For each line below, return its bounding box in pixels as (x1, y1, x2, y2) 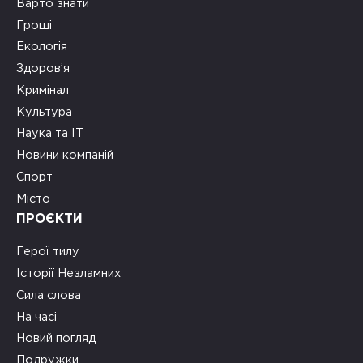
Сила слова (16, 289, 81, 301)
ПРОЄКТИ (16, 212, 83, 225)
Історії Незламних (16, 268, 121, 280)
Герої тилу (16, 246, 79, 258)
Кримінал (16, 84, 69, 96)
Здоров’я (16, 63, 70, 75)
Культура (16, 106, 72, 117)
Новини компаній (16, 150, 113, 161)
